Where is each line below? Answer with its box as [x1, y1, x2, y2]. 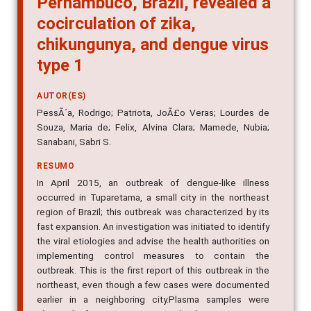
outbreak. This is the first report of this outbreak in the [37, 248, 269, 260]
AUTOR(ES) [37, 74, 86, 85]
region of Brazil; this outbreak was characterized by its [37, 190, 269, 201]
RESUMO [37, 144, 74, 155]
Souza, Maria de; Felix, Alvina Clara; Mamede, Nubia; [37, 105, 269, 117]
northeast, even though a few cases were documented [37, 262, 269, 274]
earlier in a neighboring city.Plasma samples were [37, 277, 269, 289]
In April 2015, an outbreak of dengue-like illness [37, 160, 269, 172]
